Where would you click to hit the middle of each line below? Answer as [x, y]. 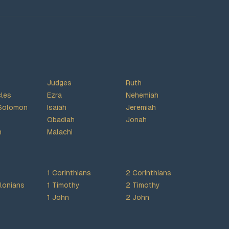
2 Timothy [143, 185]
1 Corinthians [69, 173]
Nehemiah [142, 95]
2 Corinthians [148, 173]
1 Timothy [63, 185]
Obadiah [61, 120]
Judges [59, 83]
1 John [58, 197]
